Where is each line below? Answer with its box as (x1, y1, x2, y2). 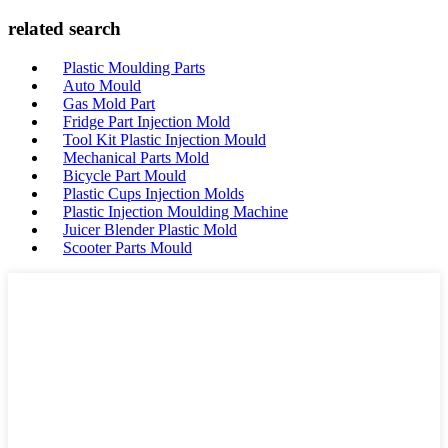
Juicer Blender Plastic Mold (63, 221, 237, 238)
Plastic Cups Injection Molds (63, 185, 244, 202)
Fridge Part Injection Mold (63, 113, 230, 130)
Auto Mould (63, 77, 141, 94)
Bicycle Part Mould (63, 167, 186, 184)
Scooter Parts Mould (63, 239, 192, 256)
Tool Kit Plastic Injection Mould (63, 131, 266, 148)
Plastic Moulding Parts (63, 59, 205, 76)
